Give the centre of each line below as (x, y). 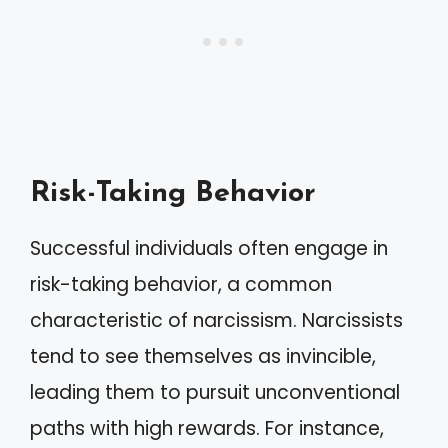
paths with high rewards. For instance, (207, 428)
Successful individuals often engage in (209, 248)
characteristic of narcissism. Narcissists (216, 320)
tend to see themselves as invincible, (203, 356)
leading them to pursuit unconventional (215, 392)
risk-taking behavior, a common (181, 284)
